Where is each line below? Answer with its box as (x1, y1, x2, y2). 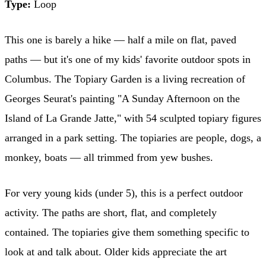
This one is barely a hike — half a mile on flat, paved (5, 33, 236, 46)
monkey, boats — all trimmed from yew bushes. (5, 151, 213, 163)
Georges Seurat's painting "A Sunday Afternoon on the (5, 92, 240, 104)
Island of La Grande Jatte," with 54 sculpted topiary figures (5, 112, 261, 124)
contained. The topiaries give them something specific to (5, 226, 249, 238)
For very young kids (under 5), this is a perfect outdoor (5, 186, 243, 199)
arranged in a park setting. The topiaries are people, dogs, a (5, 131, 261, 144)
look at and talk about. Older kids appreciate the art (5, 245, 227, 258)
